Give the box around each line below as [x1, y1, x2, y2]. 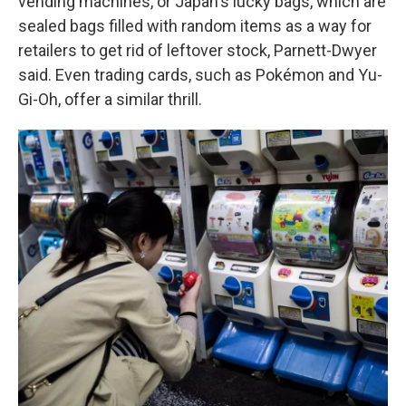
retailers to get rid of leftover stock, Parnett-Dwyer [18, 41, 377, 61]
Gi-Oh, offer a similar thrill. [18, 90, 202, 110]
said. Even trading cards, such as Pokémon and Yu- [18, 65, 382, 85]
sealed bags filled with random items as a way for [18, 16, 372, 36]
